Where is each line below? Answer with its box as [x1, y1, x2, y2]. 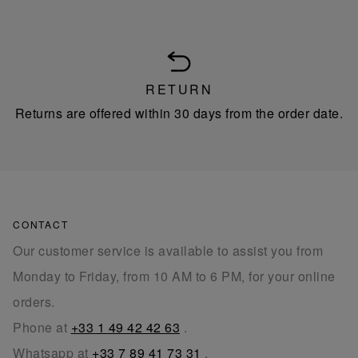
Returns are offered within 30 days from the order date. [14, 104, 344, 123]
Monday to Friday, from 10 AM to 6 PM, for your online [13, 267, 336, 286]
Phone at [13, 318, 71, 337]
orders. [13, 292, 55, 312]
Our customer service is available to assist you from [13, 241, 323, 261]
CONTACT [13, 217, 69, 232]
